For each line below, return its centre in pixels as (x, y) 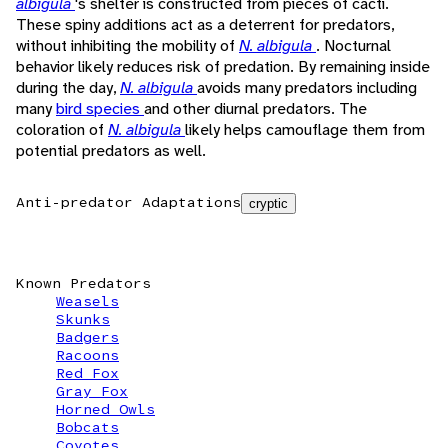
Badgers (87, 337)
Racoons (87, 355)
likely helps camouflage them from (305, 130)
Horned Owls (105, 409)
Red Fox (87, 373)
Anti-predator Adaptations (128, 202)
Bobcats (87, 427)
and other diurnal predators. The (255, 109)
